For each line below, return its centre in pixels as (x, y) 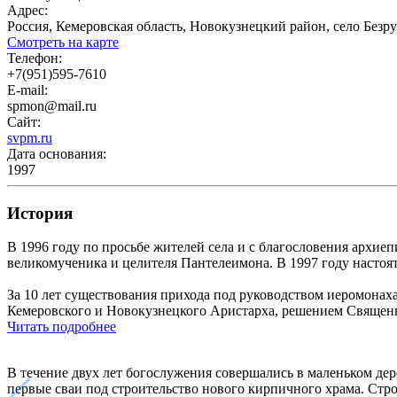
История (40, 213)
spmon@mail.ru (52, 105)
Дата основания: (57, 153)
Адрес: (27, 10)
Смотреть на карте (63, 42)
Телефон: (35, 58)
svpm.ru (30, 137)
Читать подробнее (62, 327)
